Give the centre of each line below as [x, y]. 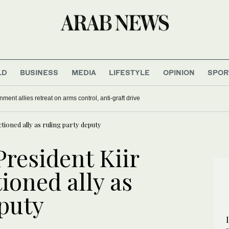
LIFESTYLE [130, 72]
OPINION [179, 72]
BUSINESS [39, 72]
